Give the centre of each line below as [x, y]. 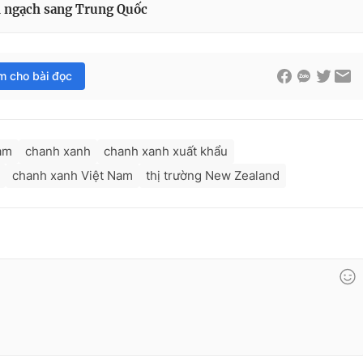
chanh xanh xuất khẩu [166, 152]
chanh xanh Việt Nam [73, 176]
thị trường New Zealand [213, 176]
